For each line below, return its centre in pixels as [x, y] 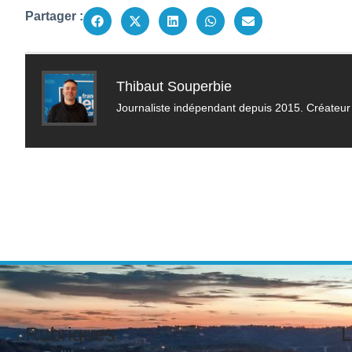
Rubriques [70, 334]
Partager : [54, 16]
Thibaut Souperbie [174, 87]
